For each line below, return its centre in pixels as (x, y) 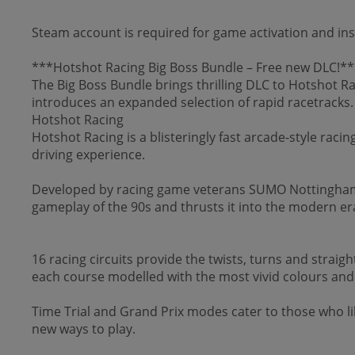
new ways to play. (84, 329)
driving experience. (88, 155)
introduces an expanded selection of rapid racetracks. (193, 102)
